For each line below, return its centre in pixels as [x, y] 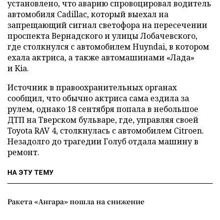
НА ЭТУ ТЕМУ [31, 172]
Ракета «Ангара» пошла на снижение [76, 201]
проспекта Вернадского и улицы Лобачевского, [102, 36]
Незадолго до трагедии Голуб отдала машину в [103, 141]
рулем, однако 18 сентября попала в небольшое [103, 109]
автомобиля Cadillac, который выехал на [88, 14]
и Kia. [18, 68]
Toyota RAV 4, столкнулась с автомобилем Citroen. [106, 131]
